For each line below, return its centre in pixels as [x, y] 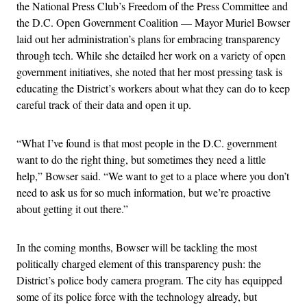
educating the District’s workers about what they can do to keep [153, 88]
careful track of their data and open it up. [104, 104]
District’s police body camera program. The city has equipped [149, 280]
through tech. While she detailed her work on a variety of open [151, 55]
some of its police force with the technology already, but [137, 296]
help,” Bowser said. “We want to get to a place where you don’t [153, 175]
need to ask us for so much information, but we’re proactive [144, 192]
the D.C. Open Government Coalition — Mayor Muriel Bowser [153, 22]
